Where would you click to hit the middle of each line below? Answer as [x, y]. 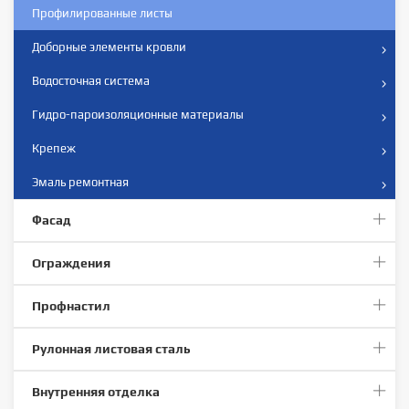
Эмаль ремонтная [80, 182]
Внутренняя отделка [96, 391]
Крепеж [54, 148]
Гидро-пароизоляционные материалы [138, 114]
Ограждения [71, 262]
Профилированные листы [102, 13]
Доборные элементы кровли [109, 47]
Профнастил [71, 305]
